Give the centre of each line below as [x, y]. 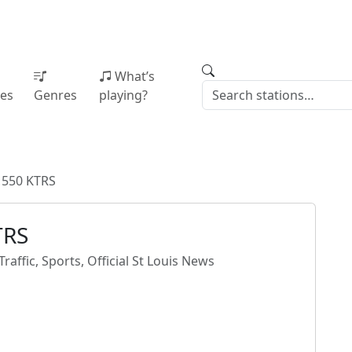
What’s [134, 76]
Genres [55, 95]
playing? [123, 95]
